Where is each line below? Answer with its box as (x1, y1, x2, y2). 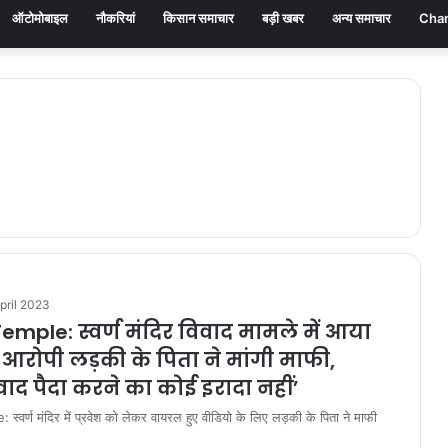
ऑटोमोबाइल (12, 9, 68, 26)
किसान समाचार (163, 9, 234, 26)
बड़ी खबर (262, 9, 304, 26)
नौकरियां (96, 9, 135, 26)
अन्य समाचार (332, 9, 391, 26)
